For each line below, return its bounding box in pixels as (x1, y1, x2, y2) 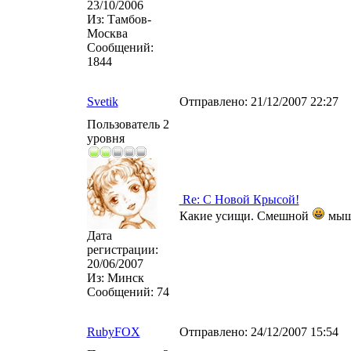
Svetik (86, 95, 118, 108)
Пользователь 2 (86, 118, 169, 131)
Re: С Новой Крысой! (179, 193, 299, 206)
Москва (86, 27, 128, 40)
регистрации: (86, 243, 158, 256)
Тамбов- (103, 13, 151, 26)
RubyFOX (86, 325, 140, 338)
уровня (86, 132, 125, 145)
